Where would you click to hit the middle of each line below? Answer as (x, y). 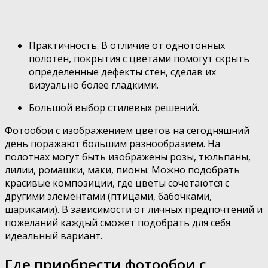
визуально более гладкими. (94, 85)
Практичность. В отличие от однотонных (127, 46)
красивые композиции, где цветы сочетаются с (117, 183)
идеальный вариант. (54, 236)
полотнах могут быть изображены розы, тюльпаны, (128, 157)
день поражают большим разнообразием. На (112, 144)
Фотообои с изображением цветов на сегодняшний (127, 131)
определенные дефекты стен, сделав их (122, 72)
